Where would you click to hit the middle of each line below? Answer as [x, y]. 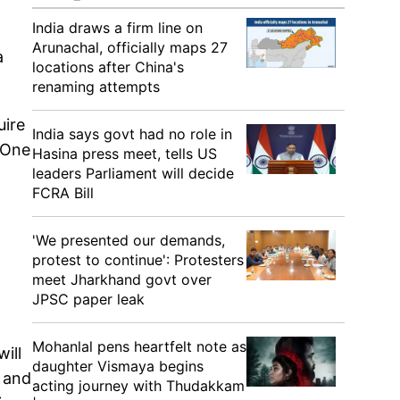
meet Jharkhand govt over [122, 279]
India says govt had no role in [132, 134]
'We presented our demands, [129, 240]
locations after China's [108, 67]
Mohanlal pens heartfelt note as [139, 346]
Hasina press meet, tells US [125, 154]
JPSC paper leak [88, 299]
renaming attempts [96, 87]
